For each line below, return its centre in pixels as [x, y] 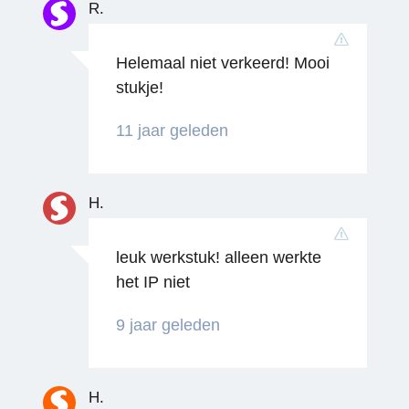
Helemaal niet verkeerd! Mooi [222, 63]
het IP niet [152, 282]
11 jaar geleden [172, 130]
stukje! [139, 87]
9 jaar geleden [168, 325]
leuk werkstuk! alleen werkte [218, 257]
